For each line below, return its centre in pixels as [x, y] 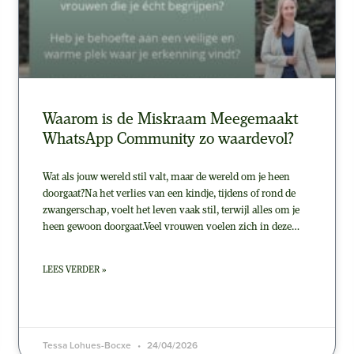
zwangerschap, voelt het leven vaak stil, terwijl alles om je [171, 210]
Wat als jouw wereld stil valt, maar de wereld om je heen [166, 177]
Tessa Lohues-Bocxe [88, 345]
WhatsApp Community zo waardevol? [168, 139]
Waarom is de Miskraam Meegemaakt [170, 119]
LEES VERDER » [74, 270]
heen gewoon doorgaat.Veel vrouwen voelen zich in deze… [171, 227]
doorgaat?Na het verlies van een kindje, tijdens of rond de [169, 194]
